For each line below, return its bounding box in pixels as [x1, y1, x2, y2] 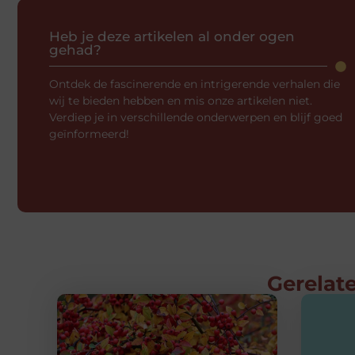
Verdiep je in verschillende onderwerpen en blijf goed [49, 109, 342, 124]
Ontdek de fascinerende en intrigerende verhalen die [49, 76, 340, 91]
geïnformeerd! [49, 126, 129, 141]
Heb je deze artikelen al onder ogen [49, 28, 295, 44]
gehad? [49, 41, 101, 58]
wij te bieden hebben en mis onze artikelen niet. [49, 93, 312, 108]
